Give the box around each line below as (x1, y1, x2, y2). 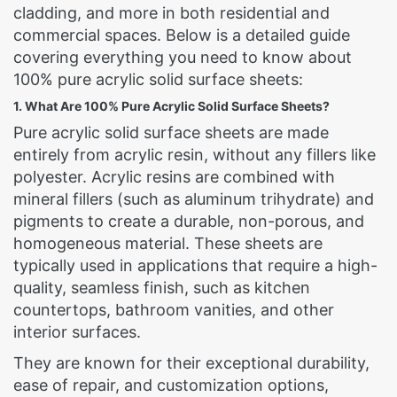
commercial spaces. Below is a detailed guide (13, 26, 350, 44)
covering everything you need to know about (13, 48, 352, 66)
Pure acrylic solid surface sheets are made (13, 123, 329, 142)
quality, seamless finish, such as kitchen (13, 278, 310, 297)
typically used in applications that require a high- (13, 256, 378, 275)
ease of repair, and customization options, (13, 376, 329, 394)
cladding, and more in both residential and (13, 4, 330, 22)
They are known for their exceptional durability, (13, 354, 370, 372)
